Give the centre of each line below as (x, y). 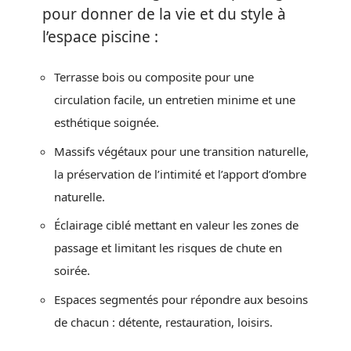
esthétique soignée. (107, 122)
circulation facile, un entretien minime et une (175, 100)
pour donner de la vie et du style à (164, 14)
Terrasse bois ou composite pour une (154, 77)
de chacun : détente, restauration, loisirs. (163, 322)
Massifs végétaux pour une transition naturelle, (181, 151)
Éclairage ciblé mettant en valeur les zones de (176, 225)
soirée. (72, 270)
